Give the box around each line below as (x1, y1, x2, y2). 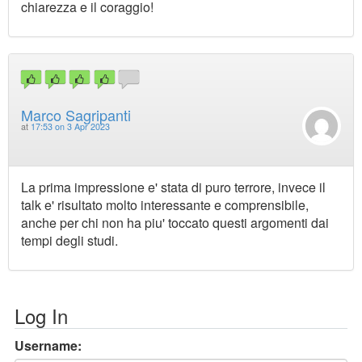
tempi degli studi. (21, 230, 118, 250)
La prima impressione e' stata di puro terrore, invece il (21, 177, 326, 196)
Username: (15, 335, 82, 355)
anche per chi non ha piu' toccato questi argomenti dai (21, 213, 329, 232)
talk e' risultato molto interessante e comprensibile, (21, 195, 309, 214)
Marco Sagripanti (21, 104, 131, 126)
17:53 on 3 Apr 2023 (31, 120, 110, 133)
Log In (15, 301, 68, 330)
